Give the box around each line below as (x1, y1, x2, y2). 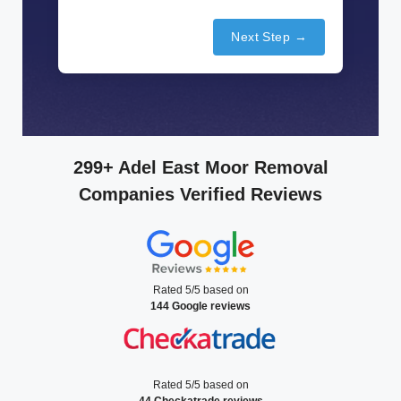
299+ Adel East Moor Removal (73, 158, 328, 178)
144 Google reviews (150, 300, 251, 313)
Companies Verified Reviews (79, 184, 322, 205)
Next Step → (231, 30, 307, 45)
